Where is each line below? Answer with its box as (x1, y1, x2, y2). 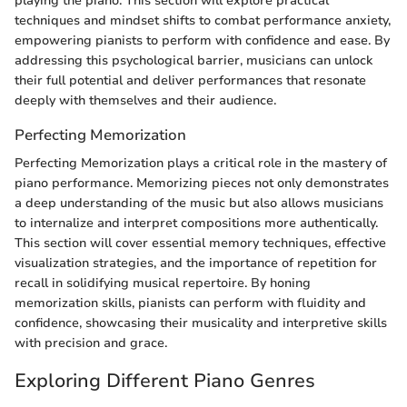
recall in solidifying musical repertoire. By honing (15, 274, 311, 293)
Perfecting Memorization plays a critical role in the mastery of (15, 154, 387, 173)
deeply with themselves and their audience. (15, 92, 276, 109)
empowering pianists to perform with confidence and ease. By (15, 32, 390, 49)
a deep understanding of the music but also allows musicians (15, 194, 383, 213)
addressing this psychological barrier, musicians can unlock (15, 52, 372, 69)
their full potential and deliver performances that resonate (15, 72, 366, 89)
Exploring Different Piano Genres (15, 368, 315, 394)
